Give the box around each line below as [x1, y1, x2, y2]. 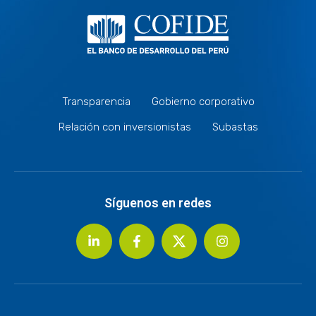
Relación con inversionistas [58, 120, 191, 133]
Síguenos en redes [104, 195, 212, 210]
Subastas [212, 120, 258, 133]
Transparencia [61, 95, 130, 108]
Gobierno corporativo [151, 95, 255, 108]
